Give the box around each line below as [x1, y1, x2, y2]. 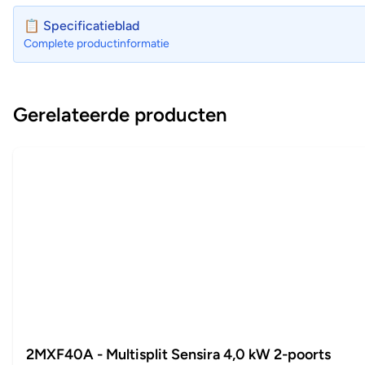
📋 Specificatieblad [24, 18, 139, 34]
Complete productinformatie [24, 37, 169, 51]
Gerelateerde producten [13, 103, 227, 127]
